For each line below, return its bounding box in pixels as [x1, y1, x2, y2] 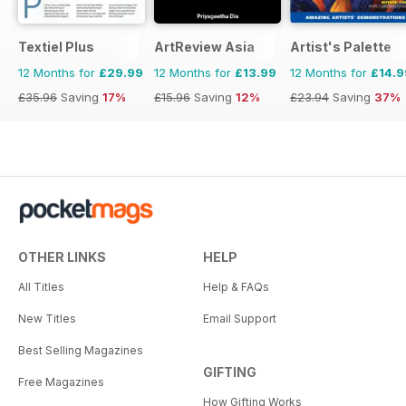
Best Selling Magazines [18, 343, 143, 357]
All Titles [18, 279, 64, 294]
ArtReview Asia [154, 38, 255, 54]
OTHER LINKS [18, 248, 106, 265]
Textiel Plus [18, 38, 94, 54]
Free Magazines [18, 374, 104, 389]
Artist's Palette [290, 38, 391, 54]
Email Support [203, 311, 276, 325]
